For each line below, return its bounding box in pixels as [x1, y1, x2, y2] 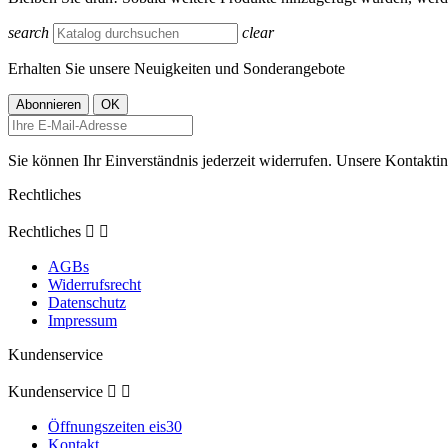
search [8, 23, 49, 41]
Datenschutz [48, 293, 126, 311]
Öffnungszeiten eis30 [48, 417, 182, 435]
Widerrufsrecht [48, 275, 141, 293]
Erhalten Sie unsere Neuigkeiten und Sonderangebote [8, 59, 345, 77]
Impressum [48, 311, 117, 329]
